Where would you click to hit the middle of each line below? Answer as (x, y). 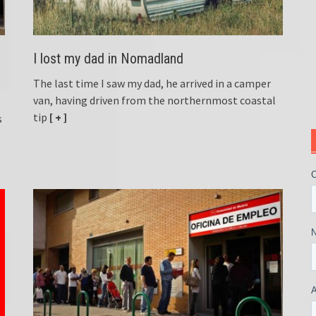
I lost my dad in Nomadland (109, 58)
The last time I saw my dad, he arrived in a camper (152, 83)
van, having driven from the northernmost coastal (155, 100)
